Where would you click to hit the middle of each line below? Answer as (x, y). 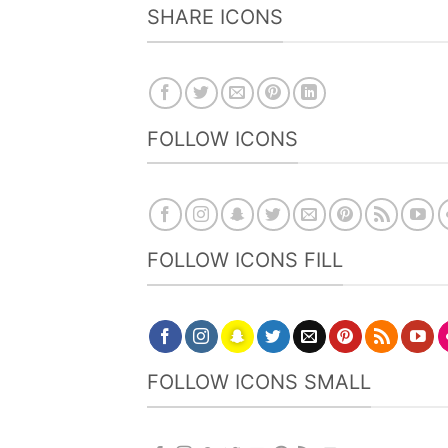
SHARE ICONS (215, 17)
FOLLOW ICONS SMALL (259, 382)
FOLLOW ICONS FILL (245, 260)
